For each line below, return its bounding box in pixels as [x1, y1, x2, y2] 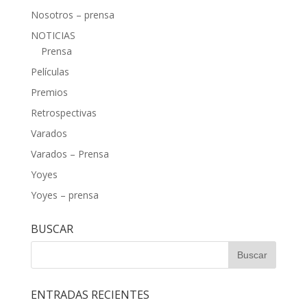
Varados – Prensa [30, 147, 109, 161]
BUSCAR [30, 221, 73, 237]
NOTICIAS [30, 29, 75, 42]
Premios [30, 86, 68, 99]
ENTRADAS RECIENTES [30, 287, 149, 303]
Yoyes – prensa [30, 188, 99, 202]
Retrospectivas [30, 106, 97, 120]
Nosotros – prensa [30, 8, 114, 22]
